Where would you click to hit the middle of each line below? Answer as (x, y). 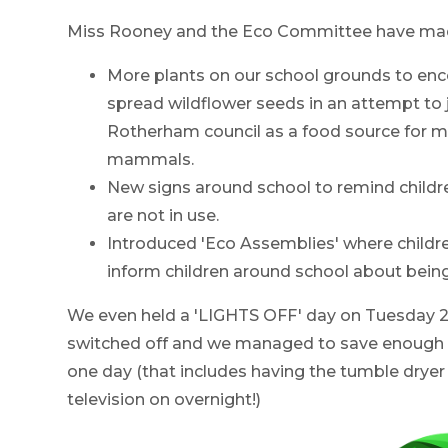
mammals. (151, 160)
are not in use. (163, 216)
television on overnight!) (164, 400)
